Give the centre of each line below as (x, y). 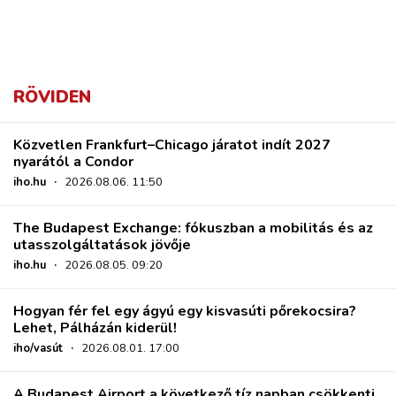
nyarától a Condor (73, 161)
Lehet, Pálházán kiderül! (95, 327)
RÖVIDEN (52, 97)
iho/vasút (38, 348)
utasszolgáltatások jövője (102, 244)
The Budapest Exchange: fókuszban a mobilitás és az (193, 228)
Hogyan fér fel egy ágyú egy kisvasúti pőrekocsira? (185, 311)
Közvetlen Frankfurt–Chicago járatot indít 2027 (172, 145)
